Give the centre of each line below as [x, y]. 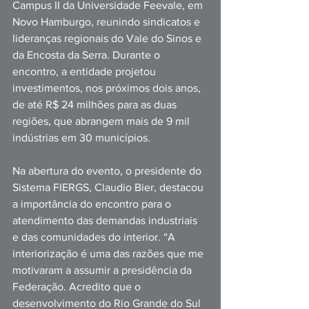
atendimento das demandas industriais [106, 220]
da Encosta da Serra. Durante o [88, 55]
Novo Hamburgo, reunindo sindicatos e [108, 22]
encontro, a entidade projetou [86, 71]
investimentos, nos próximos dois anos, [108, 88]
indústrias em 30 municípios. [83, 138]
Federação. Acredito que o [78, 287]
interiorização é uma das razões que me [109, 253]
